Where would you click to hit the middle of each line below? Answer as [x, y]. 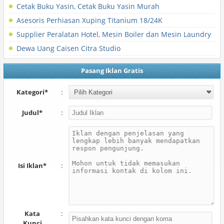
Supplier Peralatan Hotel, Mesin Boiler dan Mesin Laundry [113, 34]
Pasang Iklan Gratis [112, 70]
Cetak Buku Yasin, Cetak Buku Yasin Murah [88, 6]
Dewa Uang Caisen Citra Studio [68, 48]
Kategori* [32, 92]
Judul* [32, 112]
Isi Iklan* [32, 165]
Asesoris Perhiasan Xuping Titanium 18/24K [89, 20]
